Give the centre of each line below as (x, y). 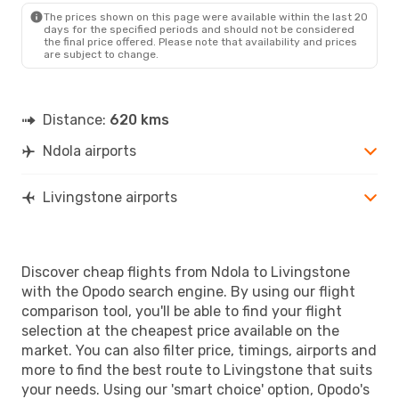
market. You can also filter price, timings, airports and (199, 350)
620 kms (139, 119)
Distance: (76, 119)
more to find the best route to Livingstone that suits (197, 370)
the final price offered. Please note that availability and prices (200, 41)
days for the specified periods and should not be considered (199, 29)
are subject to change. (101, 54)
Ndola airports (90, 151)
